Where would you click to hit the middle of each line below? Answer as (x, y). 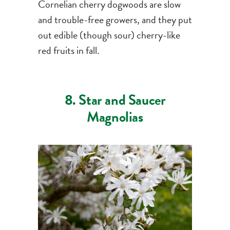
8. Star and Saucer (115, 100)
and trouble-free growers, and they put (115, 20)
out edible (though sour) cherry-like (109, 35)
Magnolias (115, 117)
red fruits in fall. (69, 50)
